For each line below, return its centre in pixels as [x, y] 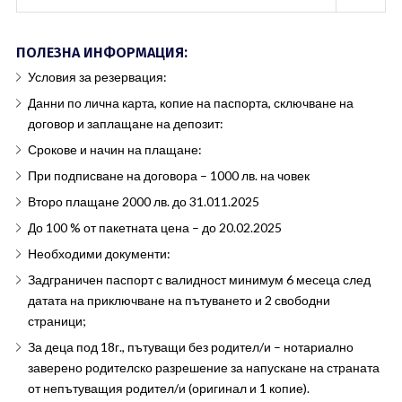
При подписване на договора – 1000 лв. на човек [168, 175]
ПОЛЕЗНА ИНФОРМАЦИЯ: [101, 52]
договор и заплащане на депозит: [125, 123]
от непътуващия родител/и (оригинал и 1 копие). [168, 388]
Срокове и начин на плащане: [114, 149]
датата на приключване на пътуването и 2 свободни [179, 300]
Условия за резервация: [97, 77]
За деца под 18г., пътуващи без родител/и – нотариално [190, 347]
